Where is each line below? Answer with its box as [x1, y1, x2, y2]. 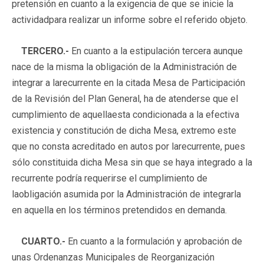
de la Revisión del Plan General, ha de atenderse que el [12, 93, 238, 104]
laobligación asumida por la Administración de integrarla [12, 188, 241, 200]
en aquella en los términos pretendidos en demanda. [12, 204, 227, 216]
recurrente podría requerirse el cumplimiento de [12, 172, 207, 184]
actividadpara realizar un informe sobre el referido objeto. [12, 14, 247, 25]
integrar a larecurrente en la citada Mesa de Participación [12, 77, 245, 88]
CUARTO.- [21, 235, 68, 247]
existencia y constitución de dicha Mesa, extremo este [12, 124, 236, 136]
